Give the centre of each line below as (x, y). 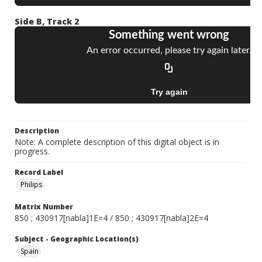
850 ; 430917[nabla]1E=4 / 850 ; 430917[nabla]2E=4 (111, 218)
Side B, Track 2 (47, 22)
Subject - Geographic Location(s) (77, 239)
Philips (31, 185)
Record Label (39, 173)
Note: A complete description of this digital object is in (117, 142)
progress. (32, 151)
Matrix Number (44, 207)
